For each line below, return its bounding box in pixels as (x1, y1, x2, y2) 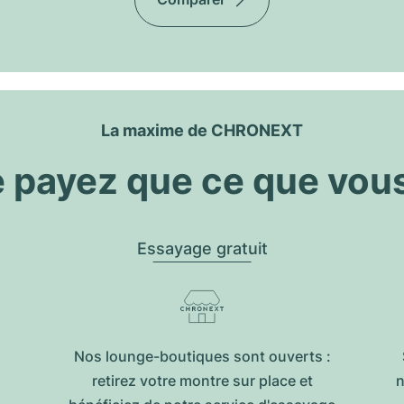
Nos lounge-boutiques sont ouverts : (73, 347, 331, 365)
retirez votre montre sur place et (91, 372, 313, 390)
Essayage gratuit (136, 239, 268, 258)
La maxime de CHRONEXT (101, 121, 303, 140)
